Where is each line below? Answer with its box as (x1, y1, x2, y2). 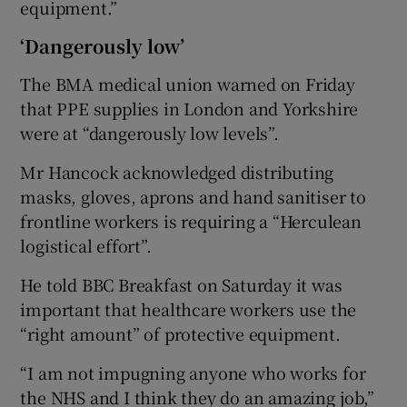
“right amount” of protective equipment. (20, 321, 341, 345)
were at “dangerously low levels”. (20, 120, 279, 144)
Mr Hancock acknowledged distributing (20, 159, 334, 184)
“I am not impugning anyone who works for (20, 360, 366, 384)
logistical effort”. (20, 233, 152, 257)
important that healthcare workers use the (20, 296, 357, 321)
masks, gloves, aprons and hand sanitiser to (20, 184, 366, 208)
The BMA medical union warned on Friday (20, 71, 355, 95)
